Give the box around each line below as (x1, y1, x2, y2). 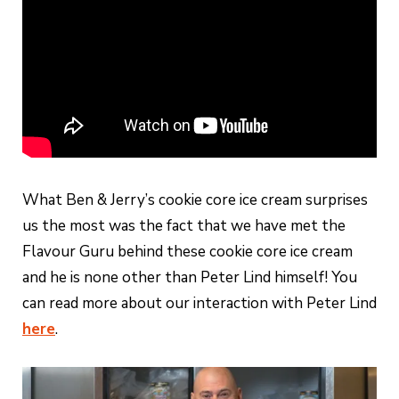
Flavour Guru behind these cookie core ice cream (22, 241, 353, 263)
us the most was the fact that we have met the (22, 216, 346, 237)
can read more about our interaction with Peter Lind (22, 293, 377, 314)
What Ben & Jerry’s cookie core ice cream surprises (22, 190, 368, 211)
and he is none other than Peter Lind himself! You (22, 267, 357, 289)
